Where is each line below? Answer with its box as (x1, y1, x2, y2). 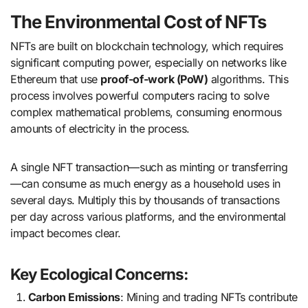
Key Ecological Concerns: (10, 264, 188, 283)
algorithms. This (208, 71, 289, 86)
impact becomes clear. (10, 225, 121, 240)
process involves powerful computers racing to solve (10, 88, 269, 102)
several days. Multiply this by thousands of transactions (10, 192, 280, 207)
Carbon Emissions (36, 290, 120, 305)
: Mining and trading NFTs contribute (120, 290, 298, 305)
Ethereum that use (10, 71, 101, 86)
